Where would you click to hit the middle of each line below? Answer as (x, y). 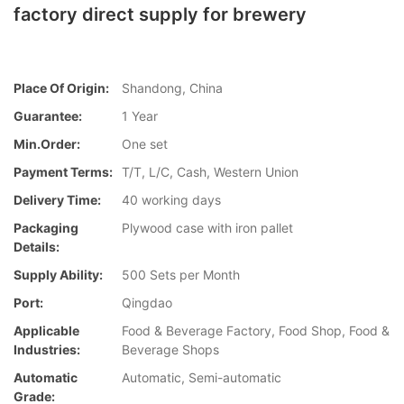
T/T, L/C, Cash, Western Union (210, 172)
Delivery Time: (57, 200)
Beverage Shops (170, 350)
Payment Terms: (63, 172)
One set (145, 144)
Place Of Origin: (61, 88)
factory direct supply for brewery (160, 14)
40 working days (171, 200)
